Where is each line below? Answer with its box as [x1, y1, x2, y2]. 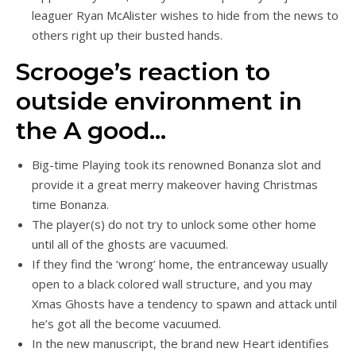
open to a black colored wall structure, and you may [32, 276, 312, 292]
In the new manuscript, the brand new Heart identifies [32, 335, 329, 351]
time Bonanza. [32, 196, 109, 212]
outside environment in [16, 87, 302, 116]
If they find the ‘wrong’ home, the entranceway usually [32, 256, 328, 272]
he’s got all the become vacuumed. [32, 315, 221, 331]
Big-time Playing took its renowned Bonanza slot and [32, 157, 321, 172]
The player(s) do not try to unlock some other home [32, 216, 316, 232]
